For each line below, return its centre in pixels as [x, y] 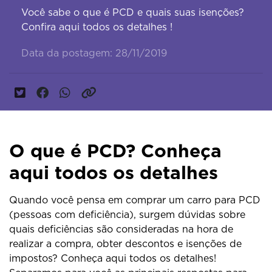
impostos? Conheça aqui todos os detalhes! [113, 259]
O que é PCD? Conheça [115, 151]
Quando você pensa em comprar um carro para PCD [135, 200]
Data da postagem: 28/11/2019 [94, 53]
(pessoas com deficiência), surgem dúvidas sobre [127, 215]
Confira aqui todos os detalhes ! [97, 27]
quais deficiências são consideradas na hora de [121, 229]
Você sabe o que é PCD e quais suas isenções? [133, 13]
